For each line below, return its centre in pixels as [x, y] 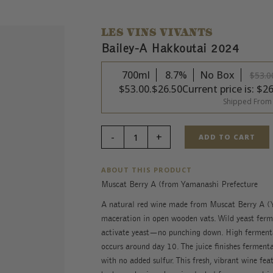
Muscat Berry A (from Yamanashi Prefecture [179, 185]
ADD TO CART [227, 137]
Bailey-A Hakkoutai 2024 [170, 49]
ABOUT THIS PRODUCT [146, 170]
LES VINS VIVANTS [157, 34]
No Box [217, 75]
